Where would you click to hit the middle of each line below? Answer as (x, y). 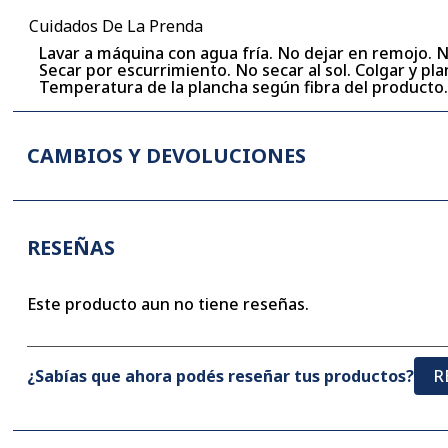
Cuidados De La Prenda (116, 25)
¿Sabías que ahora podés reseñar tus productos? (221, 375)
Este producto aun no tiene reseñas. (168, 303)
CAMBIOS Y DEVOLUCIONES (167, 155)
